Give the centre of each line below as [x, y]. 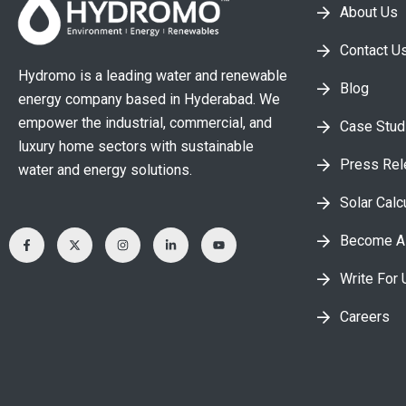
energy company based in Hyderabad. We [149, 99]
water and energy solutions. [105, 169]
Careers [365, 316]
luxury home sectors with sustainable [136, 146]
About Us [369, 12]
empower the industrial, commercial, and [145, 122]
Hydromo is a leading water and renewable [153, 75]
